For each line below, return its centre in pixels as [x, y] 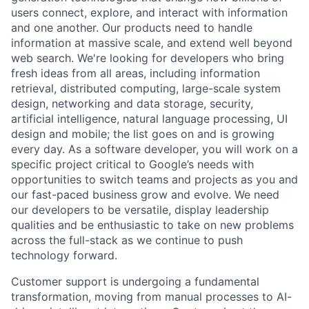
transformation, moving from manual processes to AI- [151, 296]
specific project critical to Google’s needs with [132, 164]
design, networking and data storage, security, [132, 103]
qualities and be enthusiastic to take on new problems [152, 225]
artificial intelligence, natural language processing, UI [149, 118]
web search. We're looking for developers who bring [148, 58]
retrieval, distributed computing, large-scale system [146, 88]
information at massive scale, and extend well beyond [152, 42]
